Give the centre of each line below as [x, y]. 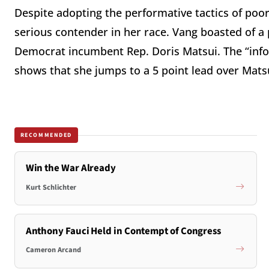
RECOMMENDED [46, 135]
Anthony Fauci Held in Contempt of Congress [123, 231]
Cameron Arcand [53, 250]
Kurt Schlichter [51, 187]
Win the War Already [71, 168]
